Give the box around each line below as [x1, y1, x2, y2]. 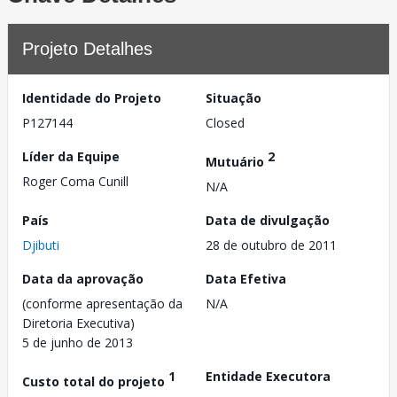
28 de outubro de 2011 [206, 236, 337, 253]
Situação [206, 90, 261, 106]
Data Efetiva [206, 269, 286, 287]
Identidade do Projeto [22, 90, 161, 106]
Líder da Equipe [22, 148, 120, 165]
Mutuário [206, 152, 268, 170]
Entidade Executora [206, 367, 331, 385]
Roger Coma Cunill [22, 173, 128, 190]
